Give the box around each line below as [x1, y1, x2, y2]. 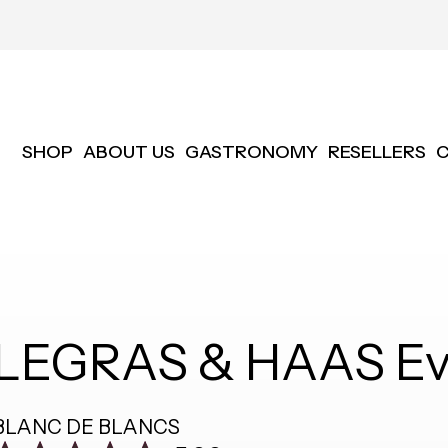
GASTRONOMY [184, 141, 318, 163]
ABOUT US [82, 141, 175, 163]
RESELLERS [327, 141, 426, 163]
